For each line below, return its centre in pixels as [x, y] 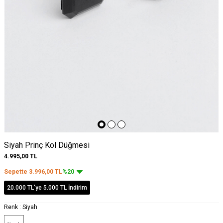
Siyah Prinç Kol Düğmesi [47, 145]
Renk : [13, 207]
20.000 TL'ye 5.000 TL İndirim [47, 187]
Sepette [16, 171]
